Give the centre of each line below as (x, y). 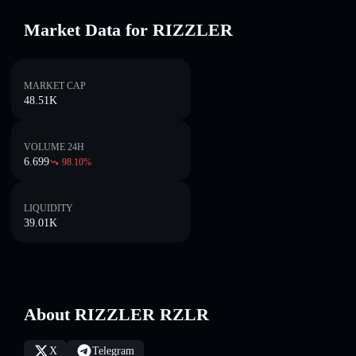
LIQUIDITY (48, 208)
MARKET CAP (55, 86)
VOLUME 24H (54, 147)
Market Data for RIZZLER (128, 30)
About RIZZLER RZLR (116, 314)
